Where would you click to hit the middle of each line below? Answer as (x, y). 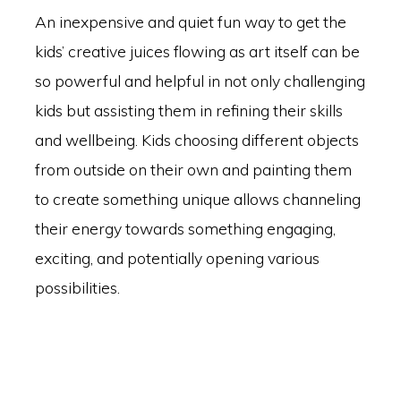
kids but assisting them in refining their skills (188, 111)
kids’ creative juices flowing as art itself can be (197, 51)
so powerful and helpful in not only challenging (200, 81)
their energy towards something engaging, (185, 229)
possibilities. (77, 288)
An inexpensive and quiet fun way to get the (190, 22)
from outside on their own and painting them (193, 170)
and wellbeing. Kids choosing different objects (196, 140)
